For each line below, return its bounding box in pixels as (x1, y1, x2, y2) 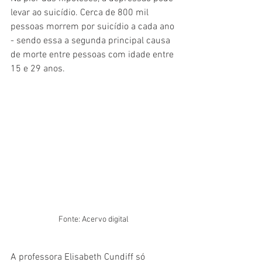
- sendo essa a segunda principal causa (11, 35, 173, 47)
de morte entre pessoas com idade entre (11, 49, 176, 61)
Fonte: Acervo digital (58, 214, 129, 225)
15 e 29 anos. (11, 63, 65, 75)
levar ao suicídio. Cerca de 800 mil (11, 7, 151, 19)
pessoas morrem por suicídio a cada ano (11, 21, 177, 33)
